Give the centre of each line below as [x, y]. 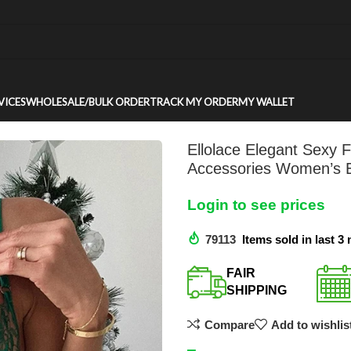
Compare [229, 325]
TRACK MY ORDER [194, 102]
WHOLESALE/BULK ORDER [88, 102]
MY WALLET [266, 102]
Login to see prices [256, 205]
